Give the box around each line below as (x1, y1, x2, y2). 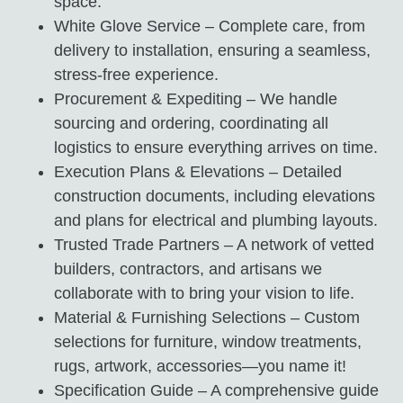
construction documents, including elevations (54, 186, 375, 205)
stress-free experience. (54, 65, 219, 84)
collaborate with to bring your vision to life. (54, 283, 354, 302)
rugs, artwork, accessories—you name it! (54, 356, 346, 375)
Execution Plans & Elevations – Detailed (54, 162, 342, 181)
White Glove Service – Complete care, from (54, 16, 365, 35)
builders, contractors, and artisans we (54, 259, 322, 278)
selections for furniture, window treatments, (54, 332, 362, 351)
